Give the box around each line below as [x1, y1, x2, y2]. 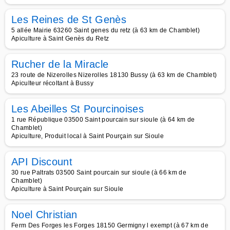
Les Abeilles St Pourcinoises [11, 103, 144, 114]
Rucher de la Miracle [11, 59, 109, 70]
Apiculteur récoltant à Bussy [11, 80, 93, 87]
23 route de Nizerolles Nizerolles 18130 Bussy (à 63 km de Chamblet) [11, 71, 217, 79]
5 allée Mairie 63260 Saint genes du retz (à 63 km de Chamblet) [11, 27, 200, 34]
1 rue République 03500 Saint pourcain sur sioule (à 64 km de [11, 116, 195, 123]
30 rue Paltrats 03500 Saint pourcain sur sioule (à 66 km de [11, 169, 186, 176]
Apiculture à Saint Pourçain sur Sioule [11, 185, 124, 193]
